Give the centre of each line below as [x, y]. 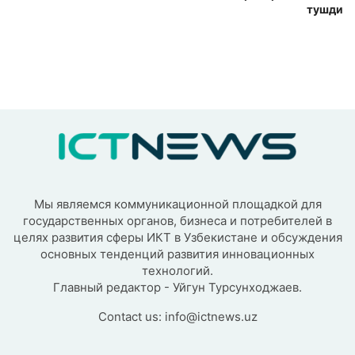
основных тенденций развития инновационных [177, 254]
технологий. [177, 270]
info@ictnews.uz [211, 316]
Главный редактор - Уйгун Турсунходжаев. [177, 287]
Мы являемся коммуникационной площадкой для [177, 204]
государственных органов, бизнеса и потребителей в [177, 220]
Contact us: [131, 316]
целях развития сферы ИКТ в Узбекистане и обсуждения [177, 237]
